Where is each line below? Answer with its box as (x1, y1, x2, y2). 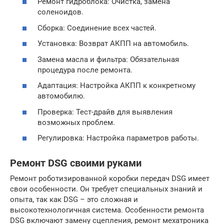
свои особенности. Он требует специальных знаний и (10, 184, 202, 194)
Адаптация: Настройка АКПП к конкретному (37, 81, 195, 90)
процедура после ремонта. (37, 65, 132, 74)
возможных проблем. (37, 117, 115, 127)
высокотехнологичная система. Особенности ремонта (10, 205, 204, 215)
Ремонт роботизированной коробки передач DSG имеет (10, 174, 209, 183)
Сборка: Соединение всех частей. (37, 23, 156, 32)
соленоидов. (37, 7, 83, 17)
